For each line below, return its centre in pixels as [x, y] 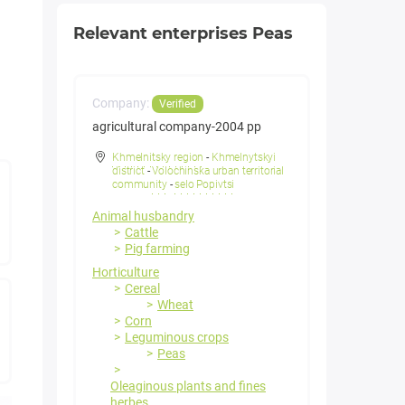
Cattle [141, 233]
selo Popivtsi [205, 185]
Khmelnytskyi [244, 158]
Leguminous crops [177, 338]
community [140, 185]
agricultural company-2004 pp [177, 127]
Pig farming [157, 249]
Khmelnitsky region [158, 158]
